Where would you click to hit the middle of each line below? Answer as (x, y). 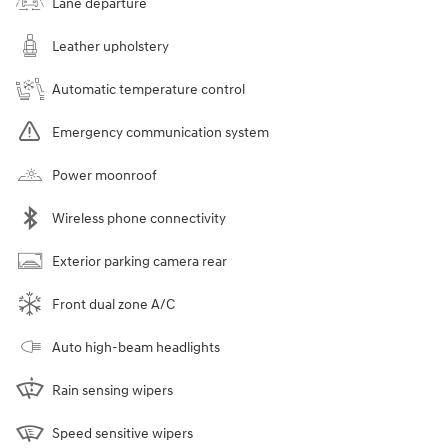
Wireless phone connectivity (139, 218)
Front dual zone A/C (113, 304)
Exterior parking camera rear (139, 261)
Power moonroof (104, 175)
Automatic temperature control (148, 89)
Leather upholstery (110, 46)
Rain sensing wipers (112, 390)
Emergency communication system (160, 132)
